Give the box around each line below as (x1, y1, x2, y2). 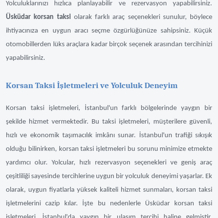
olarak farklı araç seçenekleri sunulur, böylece (71, 14, 212, 21)
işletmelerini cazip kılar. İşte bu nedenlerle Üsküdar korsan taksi (6, 200, 212, 208)
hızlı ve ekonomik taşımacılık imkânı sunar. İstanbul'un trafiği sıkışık (6, 132, 212, 140)
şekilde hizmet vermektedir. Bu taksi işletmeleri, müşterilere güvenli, (6, 118, 212, 126)
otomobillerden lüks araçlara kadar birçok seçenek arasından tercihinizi (6, 41, 212, 49)
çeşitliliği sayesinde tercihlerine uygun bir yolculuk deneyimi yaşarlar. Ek (6, 173, 212, 181)
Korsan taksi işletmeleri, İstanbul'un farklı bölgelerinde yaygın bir (6, 105, 212, 112)
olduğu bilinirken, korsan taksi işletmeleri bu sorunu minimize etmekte (6, 145, 212, 153)
